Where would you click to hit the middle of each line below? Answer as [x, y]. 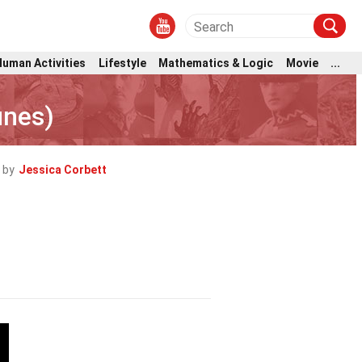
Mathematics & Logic [216, 63]
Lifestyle [122, 63]
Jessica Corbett [63, 170]
